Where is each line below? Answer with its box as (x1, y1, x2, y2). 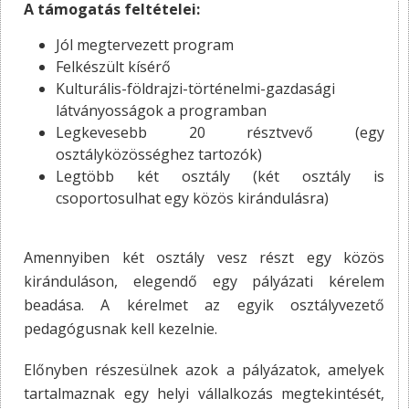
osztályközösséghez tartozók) (56, 143, 262, 164)
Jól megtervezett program (56, 34, 234, 55)
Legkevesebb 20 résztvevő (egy (56, 121, 384, 142)
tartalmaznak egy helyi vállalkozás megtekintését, (24, 383, 384, 404)
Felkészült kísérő (56, 56, 171, 77)
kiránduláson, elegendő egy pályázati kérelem (24, 270, 384, 291)
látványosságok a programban (56, 100, 267, 121)
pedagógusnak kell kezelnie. (24, 318, 217, 339)
